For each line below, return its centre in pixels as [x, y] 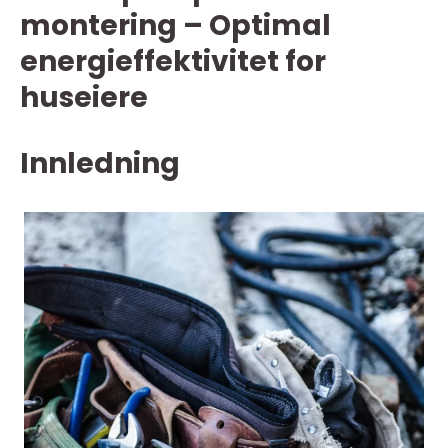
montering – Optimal [175, 25]
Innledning [100, 163]
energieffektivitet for [173, 61]
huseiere [84, 97]
